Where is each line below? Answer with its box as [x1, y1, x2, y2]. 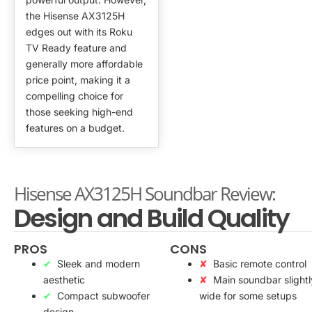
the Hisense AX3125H [26, 10, 125, 22]
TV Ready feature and [26, 42, 127, 54]
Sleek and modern [57, 258, 140, 270]
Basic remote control [213, 258, 306, 270]
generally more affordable [26, 58, 143, 70]
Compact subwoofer [57, 290, 150, 302]
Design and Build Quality [14, 201, 289, 237]
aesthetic [43, 274, 85, 286]
